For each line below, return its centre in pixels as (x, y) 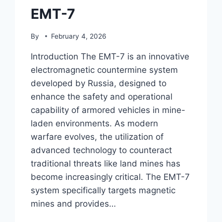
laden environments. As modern (95, 123)
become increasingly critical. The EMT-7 (111, 177)
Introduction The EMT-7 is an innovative (110, 56)
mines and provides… (74, 203)
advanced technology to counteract (102, 150)
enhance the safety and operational (102, 96)
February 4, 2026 (78, 36)
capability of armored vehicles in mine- (108, 110)
